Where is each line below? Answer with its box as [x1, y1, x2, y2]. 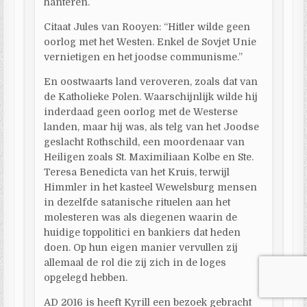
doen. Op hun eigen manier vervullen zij [44, 241, 238, 253]
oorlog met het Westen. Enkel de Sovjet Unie [44, 36, 257, 47]
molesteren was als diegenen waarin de [44, 211, 238, 223]
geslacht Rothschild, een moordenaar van [44, 136, 245, 147]
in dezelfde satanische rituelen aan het [44, 196, 231, 208]
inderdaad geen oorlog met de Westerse [44, 106, 238, 117]
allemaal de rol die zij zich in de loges [44, 256, 227, 268]
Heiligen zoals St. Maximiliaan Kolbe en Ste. [44, 151, 254, 162]
